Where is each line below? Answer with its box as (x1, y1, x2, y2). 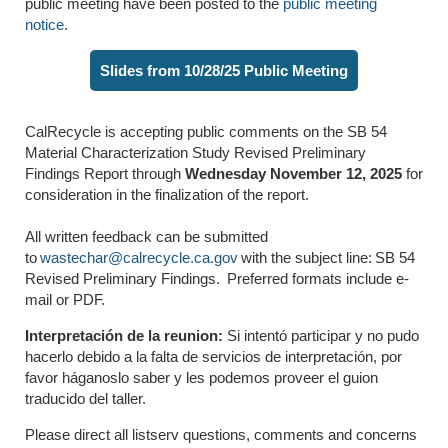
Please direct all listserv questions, (25, 425, 254, 443)
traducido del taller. (25, 389, 146, 407)
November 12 (270, 164, 362, 182)
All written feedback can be (25, 227, 204, 245)
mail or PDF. (25, 290, 105, 308)
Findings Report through (25, 164, 185, 182)
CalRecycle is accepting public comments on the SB (25, 122, 371, 140)
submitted (204, 227, 268, 245)
